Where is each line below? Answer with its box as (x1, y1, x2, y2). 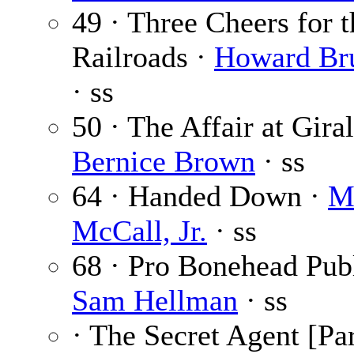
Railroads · (72, 40, 214, 74)
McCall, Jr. (72, 214, 207, 248)
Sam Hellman (72, 284, 238, 318)
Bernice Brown (72, 145, 255, 179)
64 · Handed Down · (72, 179, 328, 213)
